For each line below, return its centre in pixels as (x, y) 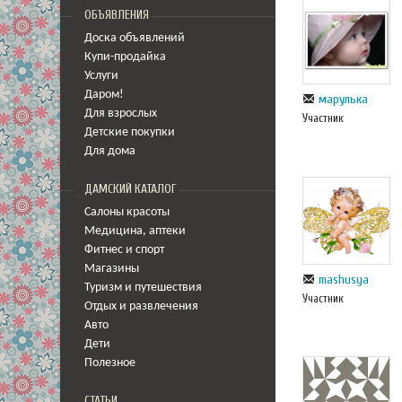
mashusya (344, 279)
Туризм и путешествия (143, 288)
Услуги (101, 76)
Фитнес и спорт (124, 250)
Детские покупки (130, 132)
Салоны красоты (127, 212)
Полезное (110, 363)
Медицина (114, 231)
